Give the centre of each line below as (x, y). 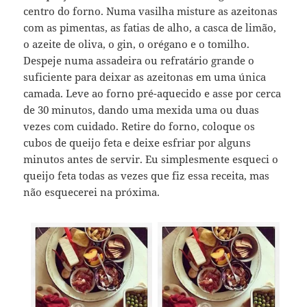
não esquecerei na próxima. (92, 192)
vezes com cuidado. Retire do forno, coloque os (139, 126)
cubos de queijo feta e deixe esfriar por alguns (137, 142)
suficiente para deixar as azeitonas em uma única (145, 76)
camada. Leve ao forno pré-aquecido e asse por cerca (152, 93)
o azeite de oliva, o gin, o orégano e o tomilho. (137, 44)
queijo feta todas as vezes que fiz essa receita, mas (147, 175)
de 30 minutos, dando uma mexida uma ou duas (142, 109)
